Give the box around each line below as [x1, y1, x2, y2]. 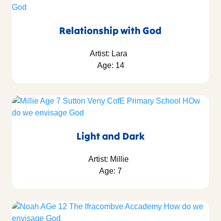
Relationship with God [59, 24, 162, 37]
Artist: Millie [88, 155, 133, 164]
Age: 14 [97, 61, 124, 70]
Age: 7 [99, 167, 122, 176]
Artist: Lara [90, 49, 131, 58]
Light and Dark [76, 130, 145, 143]
